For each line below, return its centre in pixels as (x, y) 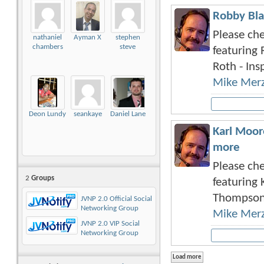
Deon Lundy (47, 114)
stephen (128, 38)
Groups (42, 179)
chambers (47, 47)
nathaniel (47, 38)
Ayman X (88, 38)
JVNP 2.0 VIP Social (110, 224)
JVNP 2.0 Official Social (116, 199)
